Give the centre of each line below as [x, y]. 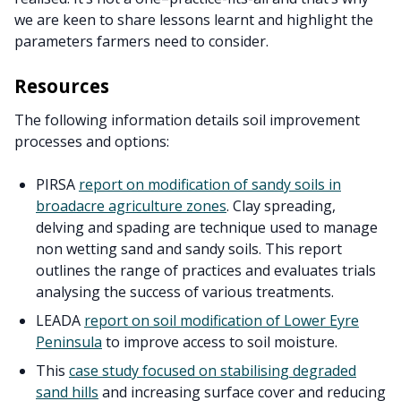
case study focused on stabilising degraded [213, 371]
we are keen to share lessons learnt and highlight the [194, 20]
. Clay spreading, [281, 206]
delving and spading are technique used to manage [207, 228]
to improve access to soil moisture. [220, 342]
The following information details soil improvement [187, 120]
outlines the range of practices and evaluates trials [206, 271]
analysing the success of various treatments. [185, 292]
